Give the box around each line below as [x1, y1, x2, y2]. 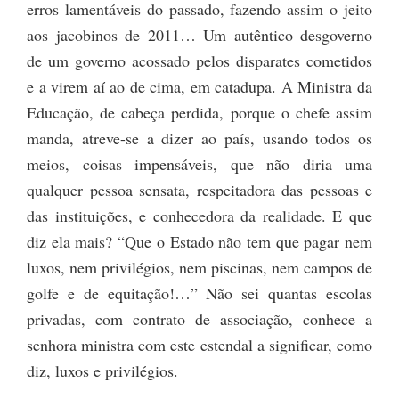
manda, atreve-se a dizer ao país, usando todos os [27, 127, 372, 150]
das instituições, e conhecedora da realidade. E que [27, 205, 372, 227]
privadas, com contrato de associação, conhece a [27, 308, 372, 330]
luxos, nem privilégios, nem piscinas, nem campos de [27, 256, 372, 279]
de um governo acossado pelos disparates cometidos [27, 50, 372, 72]
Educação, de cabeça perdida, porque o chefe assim [27, 102, 372, 124]
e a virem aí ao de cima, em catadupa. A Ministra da [27, 76, 372, 98]
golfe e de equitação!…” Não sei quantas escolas [27, 282, 372, 305]
